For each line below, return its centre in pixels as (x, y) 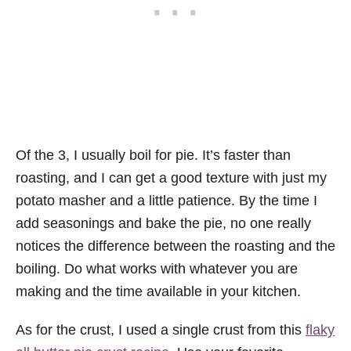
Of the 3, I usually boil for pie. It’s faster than (153, 155)
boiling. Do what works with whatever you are (157, 268)
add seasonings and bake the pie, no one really (163, 223)
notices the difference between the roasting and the (175, 246)
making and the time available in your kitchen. (158, 291)
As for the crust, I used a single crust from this (161, 329)
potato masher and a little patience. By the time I (166, 200)
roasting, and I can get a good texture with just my (171, 177)
